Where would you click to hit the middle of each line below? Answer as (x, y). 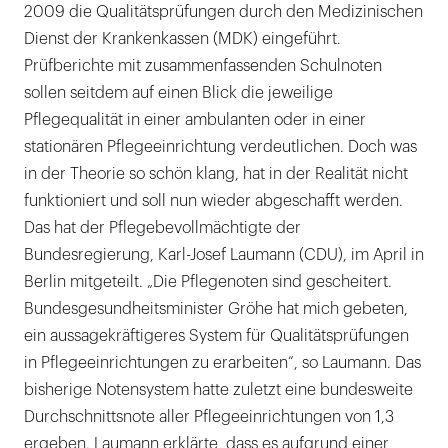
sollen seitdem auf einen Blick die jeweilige (178, 93)
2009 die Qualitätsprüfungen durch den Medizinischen (223, 12)
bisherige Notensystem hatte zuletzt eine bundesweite (218, 390)
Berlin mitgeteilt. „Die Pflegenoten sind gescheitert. (208, 282)
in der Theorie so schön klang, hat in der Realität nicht (216, 174)
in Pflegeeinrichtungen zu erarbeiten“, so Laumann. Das (222, 363)
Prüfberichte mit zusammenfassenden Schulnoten (203, 66)
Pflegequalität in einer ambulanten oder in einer (195, 120)
